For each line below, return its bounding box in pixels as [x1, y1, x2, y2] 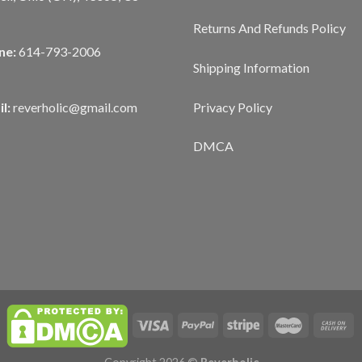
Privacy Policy [193, 99, 272, 115]
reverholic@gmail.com [11, 99, 137, 116]
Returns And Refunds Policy [193, 20, 346, 36]
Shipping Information [193, 59, 309, 75]
